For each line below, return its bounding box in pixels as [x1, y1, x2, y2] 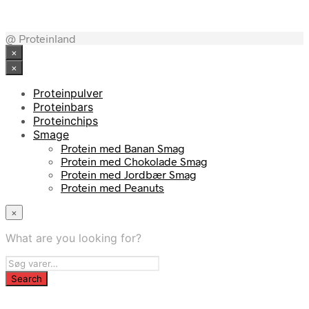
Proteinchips [33, 113, 98, 128]
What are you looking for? [6, 230, 141, 245]
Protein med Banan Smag [61, 141, 185, 154]
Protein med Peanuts [61, 180, 164, 194]
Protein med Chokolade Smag [61, 154, 208, 168]
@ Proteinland [6, 31, 76, 45]
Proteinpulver [33, 86, 103, 100]
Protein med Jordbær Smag [61, 167, 197, 181]
